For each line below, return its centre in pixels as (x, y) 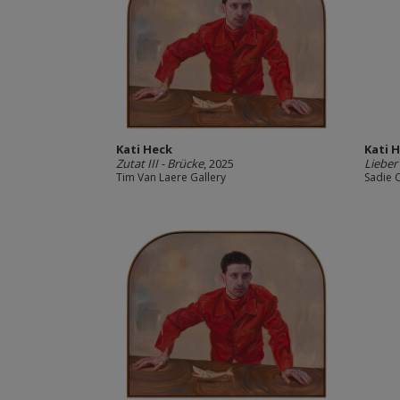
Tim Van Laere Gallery (171, 177)
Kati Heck (144, 149)
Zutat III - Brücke (159, 163)
